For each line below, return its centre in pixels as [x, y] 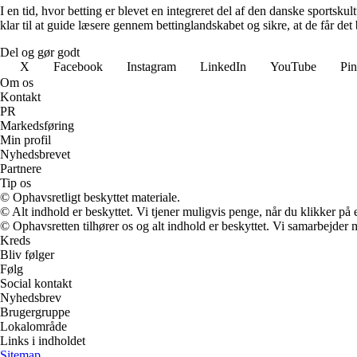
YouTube [293, 66]
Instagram [151, 66]
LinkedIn [223, 66]
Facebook [78, 66]
